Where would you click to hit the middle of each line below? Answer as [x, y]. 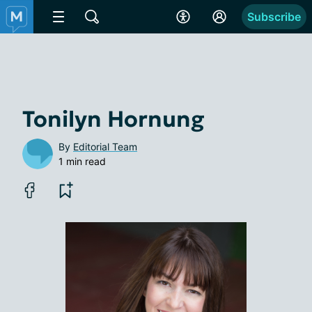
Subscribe [274, 17]
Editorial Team [105, 147]
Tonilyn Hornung [113, 119]
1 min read [82, 161]
